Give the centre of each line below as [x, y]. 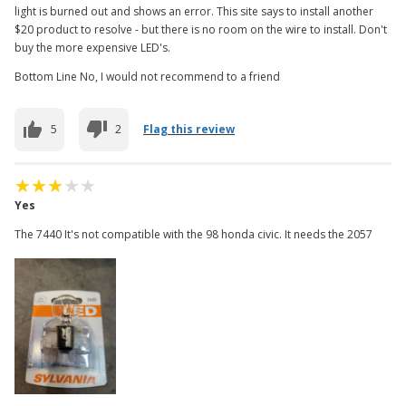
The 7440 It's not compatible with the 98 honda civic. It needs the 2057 [193, 234]
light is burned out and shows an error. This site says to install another [194, 11]
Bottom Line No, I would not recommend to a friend [147, 76]
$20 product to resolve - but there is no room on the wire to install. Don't [201, 29]
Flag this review [189, 129]
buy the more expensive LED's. [92, 47]
